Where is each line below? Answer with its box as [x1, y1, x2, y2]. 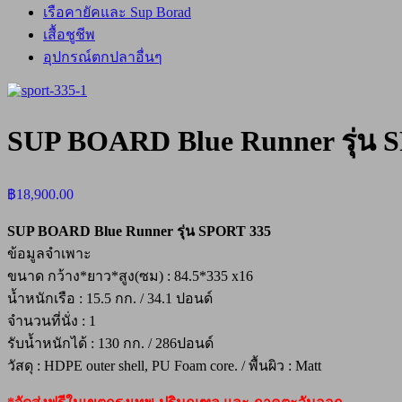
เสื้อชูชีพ [43, 26, 95, 42]
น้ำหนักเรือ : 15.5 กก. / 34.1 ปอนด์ [7, 290, 213, 306]
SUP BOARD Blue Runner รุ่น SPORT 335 [7, 223, 271, 239]
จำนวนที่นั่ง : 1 [7, 312, 96, 328]
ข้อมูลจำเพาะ [7, 245, 92, 261]
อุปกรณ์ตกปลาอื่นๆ [43, 48, 162, 65]
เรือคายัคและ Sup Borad [43, 4, 191, 20]
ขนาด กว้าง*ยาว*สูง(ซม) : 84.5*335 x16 [7, 267, 253, 284]
